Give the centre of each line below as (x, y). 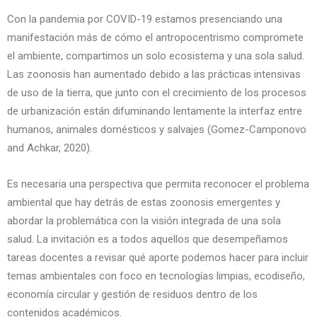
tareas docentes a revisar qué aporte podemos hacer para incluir (158, 258)
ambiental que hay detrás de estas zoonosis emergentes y (144, 202)
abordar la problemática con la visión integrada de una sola (144, 221)
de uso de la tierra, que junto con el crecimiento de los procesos (157, 93)
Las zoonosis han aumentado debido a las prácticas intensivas (154, 74)
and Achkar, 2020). (50, 148)
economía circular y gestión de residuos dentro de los (132, 294)
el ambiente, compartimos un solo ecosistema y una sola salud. (156, 56)
